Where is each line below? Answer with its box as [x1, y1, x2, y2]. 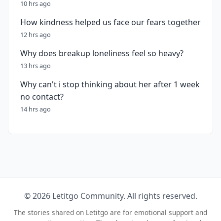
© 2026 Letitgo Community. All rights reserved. [24, 190, 197, 201]
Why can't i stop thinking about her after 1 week [20, 79, 200, 90]
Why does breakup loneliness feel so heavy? [20, 48, 184, 59]
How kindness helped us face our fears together [20, 17, 201, 28]
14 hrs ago [20, 105, 51, 113]
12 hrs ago [20, 30, 51, 39]
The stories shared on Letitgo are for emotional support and [14, 208, 207, 217]
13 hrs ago [20, 61, 51, 70]
